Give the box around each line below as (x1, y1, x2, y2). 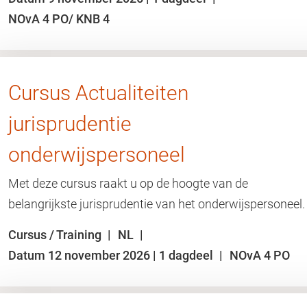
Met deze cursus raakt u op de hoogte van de (8, 176, 248, 191)
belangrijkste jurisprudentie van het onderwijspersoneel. (8, 197, 305, 211)
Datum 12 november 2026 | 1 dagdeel (8, 248, 216, 262)
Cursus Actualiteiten (8, 81, 188, 105)
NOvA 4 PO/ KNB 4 (8, 12, 110, 26)
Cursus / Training (8, 228, 104, 242)
